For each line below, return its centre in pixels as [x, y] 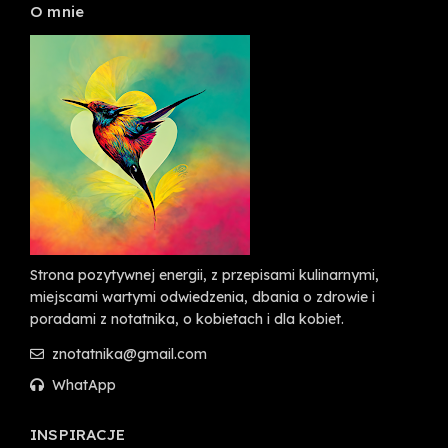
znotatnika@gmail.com [127, 353]
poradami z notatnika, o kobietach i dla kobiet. [187, 318]
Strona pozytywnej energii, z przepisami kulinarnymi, [204, 274]
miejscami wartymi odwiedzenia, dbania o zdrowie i [202, 296]
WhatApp [82, 384]
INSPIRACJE [77, 434]
